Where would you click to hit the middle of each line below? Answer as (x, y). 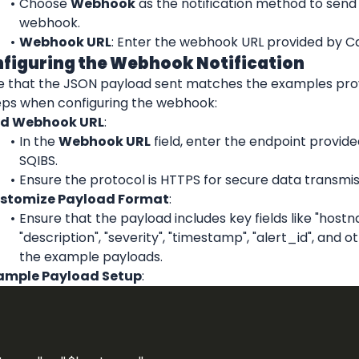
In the (38, 141)
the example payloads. (91, 256)
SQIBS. (38, 160)
